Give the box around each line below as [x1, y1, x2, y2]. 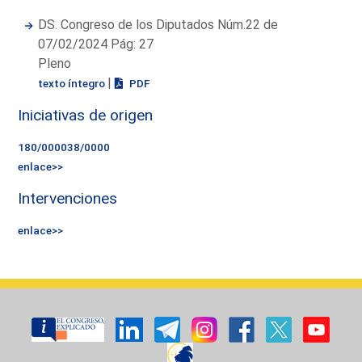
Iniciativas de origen [18, 105, 154, 124]
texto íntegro [38, 76, 108, 90]
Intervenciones [18, 188, 118, 208]
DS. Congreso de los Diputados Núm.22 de [38, 16, 279, 32]
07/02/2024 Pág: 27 [38, 36, 154, 52]
